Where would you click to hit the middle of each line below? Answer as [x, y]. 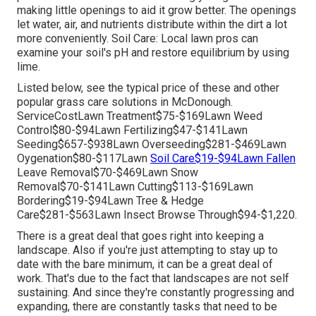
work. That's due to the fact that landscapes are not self [153, 279]
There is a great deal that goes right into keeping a [140, 236]
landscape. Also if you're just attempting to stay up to [147, 250]
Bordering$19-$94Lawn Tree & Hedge [110, 201]
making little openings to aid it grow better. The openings [157, 11]
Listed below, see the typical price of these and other [148, 88]
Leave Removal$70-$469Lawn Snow [108, 173]
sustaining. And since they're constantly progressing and [156, 293]
